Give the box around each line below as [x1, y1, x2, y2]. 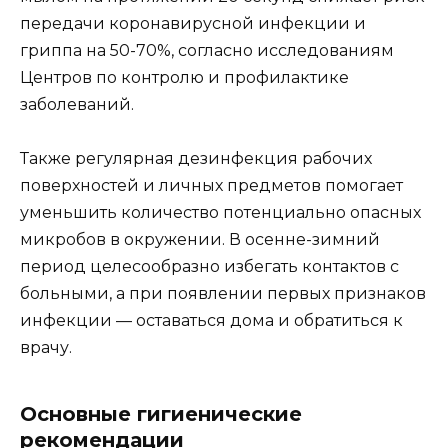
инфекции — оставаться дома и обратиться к [20, 311, 403, 331]
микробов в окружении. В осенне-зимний [20, 230, 380, 250]
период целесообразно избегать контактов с [20, 257, 399, 277]
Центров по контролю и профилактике [20, 68, 349, 88]
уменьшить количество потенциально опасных [20, 203, 421, 223]
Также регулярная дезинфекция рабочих [20, 149, 372, 169]
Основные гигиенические [20, 402, 302, 427]
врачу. [20, 338, 72, 358]
